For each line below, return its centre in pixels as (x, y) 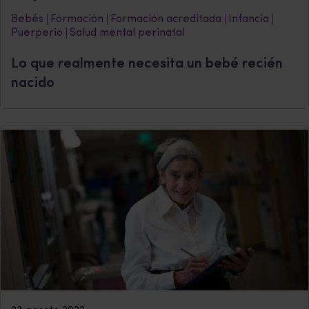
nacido (33, 83)
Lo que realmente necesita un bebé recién (147, 64)
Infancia (249, 19)
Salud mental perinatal (127, 33)
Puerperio (37, 33)
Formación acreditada (166, 19)
